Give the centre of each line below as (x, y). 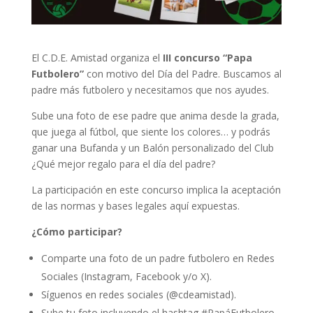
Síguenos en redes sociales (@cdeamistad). (138, 295)
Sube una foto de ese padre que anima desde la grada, (155, 116)
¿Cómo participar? (77, 232)
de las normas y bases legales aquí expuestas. (135, 206)
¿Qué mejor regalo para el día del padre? (123, 164)
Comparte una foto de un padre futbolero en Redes (158, 259)
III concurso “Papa (206, 58)
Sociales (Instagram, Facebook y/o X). (126, 277)
